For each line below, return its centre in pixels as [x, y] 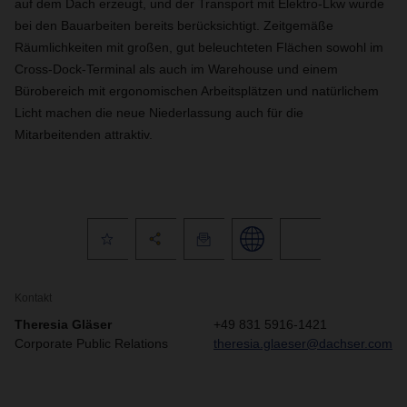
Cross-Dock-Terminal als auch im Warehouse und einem [176, 69]
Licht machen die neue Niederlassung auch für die [159, 113]
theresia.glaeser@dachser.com [303, 343]
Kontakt [33, 298]
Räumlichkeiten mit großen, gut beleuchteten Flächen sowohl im [199, 47]
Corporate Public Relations [91, 343]
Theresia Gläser [63, 324]
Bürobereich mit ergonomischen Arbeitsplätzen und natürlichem [197, 91]
